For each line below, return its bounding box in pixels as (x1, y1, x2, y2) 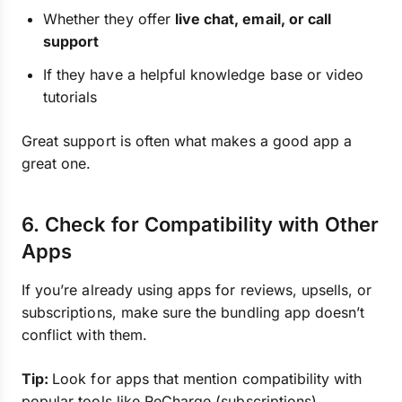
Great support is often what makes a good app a (22, 132, 353, 150)
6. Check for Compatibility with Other (22, 213, 379, 236)
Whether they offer (43, 10, 175, 28)
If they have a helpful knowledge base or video (43, 66, 364, 83)
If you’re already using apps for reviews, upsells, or (22, 281, 372, 299)
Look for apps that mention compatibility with (52, 370, 363, 388)
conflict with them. (22, 326, 147, 344)
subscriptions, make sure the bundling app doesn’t (22, 303, 365, 321)
